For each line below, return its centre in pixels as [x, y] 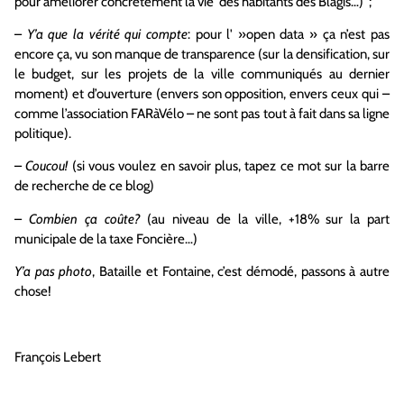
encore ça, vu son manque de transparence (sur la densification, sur [202, 55]
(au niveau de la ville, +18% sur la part [265, 219]
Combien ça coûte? [84, 219]
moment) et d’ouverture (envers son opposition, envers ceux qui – [202, 94]
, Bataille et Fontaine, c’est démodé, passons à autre [241, 272]
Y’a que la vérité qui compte [107, 35]
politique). [43, 134]
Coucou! [47, 166]
